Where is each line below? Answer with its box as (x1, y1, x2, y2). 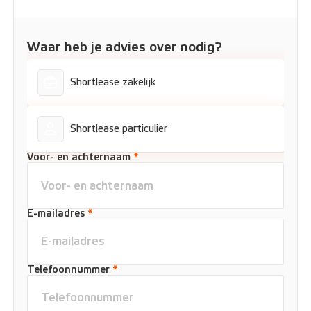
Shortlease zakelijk (70, 76, 156, 89)
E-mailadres (27, 208, 88, 219)
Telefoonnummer (27, 263, 113, 276)
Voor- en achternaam (27, 151, 134, 164)
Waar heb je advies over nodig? (27, 40, 223, 56)
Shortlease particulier (70, 123, 168, 135)
